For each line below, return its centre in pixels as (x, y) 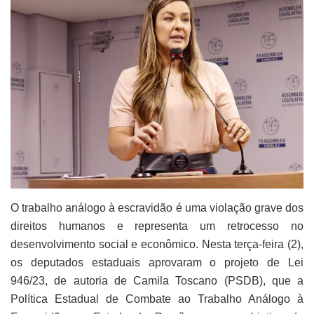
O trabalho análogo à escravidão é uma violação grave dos (157, 207)
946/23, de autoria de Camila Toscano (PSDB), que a (157, 280)
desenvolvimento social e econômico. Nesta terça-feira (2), (157, 244)
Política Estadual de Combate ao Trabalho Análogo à (157, 299)
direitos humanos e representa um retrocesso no (157, 226)
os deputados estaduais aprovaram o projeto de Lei (157, 262)
